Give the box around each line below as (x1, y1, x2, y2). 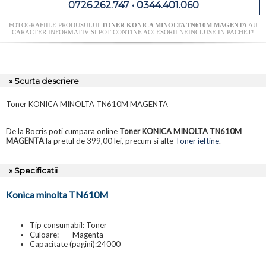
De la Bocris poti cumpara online (6, 126, 119, 137)
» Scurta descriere (9, 76, 79, 86)
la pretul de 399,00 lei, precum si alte (44, 136, 175, 146)
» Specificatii (9, 166, 58, 176)
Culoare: (30, 230, 59, 240)
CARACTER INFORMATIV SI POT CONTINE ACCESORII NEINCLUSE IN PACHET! (12, 28, 254, 36)
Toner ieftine (175, 136, 219, 146)
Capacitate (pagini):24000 (30, 239, 121, 249)
